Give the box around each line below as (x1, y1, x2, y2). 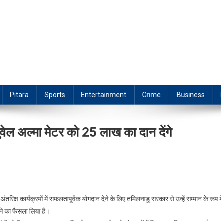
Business (177, 91, 205, 99)
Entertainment (81, 91, 126, 99)
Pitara (10, 91, 29, 99)
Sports (44, 91, 65, 99)
